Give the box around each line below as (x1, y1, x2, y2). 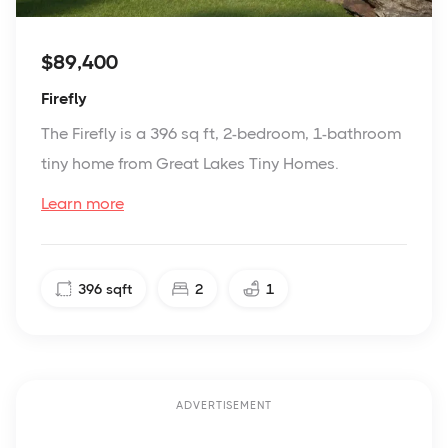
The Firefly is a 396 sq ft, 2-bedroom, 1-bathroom (41, 124, 401, 144)
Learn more (41, 194, 124, 214)
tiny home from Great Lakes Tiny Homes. (41, 154, 339, 174)
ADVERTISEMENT (176, 399, 272, 413)
